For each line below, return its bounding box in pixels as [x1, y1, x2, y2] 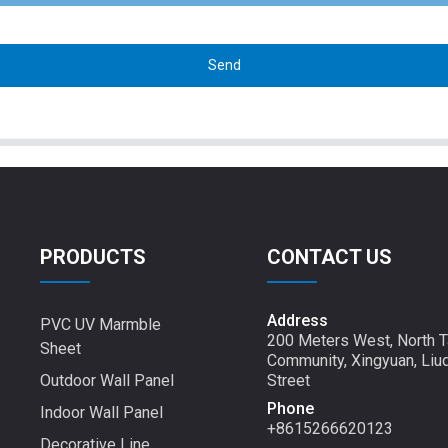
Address [267, 310, 329, 330]
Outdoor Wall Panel [40, 370, 175, 390]
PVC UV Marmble [40, 314, 162, 334]
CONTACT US [267, 245, 393, 270]
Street [267, 370, 311, 390]
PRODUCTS [40, 245, 147, 270]
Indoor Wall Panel [40, 402, 164, 422]
